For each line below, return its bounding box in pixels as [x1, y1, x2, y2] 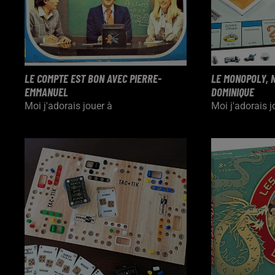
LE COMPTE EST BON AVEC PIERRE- [25, 71, 161, 86]
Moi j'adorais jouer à [25, 100, 112, 112]
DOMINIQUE [211, 85, 255, 99]
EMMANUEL [25, 85, 68, 99]
